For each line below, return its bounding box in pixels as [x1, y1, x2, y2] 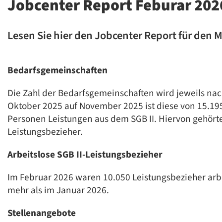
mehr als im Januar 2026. [7, 183, 109, 198]
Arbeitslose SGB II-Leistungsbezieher [7, 148, 163, 162]
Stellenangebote [7, 206, 76, 221]
